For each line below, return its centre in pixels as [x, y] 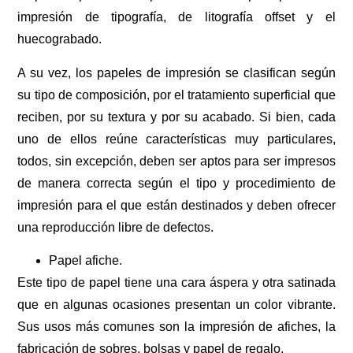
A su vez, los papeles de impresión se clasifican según [176, 72]
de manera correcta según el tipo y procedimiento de [176, 183]
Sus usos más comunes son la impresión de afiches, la [176, 327]
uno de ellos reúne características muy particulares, [176, 139]
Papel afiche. [86, 260]
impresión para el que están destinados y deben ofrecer [176, 205]
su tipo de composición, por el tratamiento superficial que [176, 95]
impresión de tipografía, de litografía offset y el [176, 17]
